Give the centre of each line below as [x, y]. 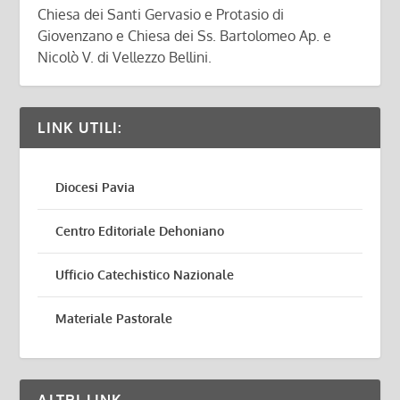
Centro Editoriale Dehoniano [140, 231]
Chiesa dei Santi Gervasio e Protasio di [161, 15]
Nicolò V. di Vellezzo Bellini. [125, 58]
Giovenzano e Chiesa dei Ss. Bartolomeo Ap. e [185, 36]
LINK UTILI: [80, 128]
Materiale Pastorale [114, 319]
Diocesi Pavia [96, 187]
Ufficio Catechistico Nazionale [145, 275]
